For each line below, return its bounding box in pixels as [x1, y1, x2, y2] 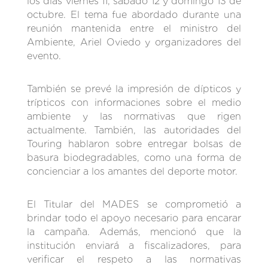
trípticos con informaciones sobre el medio [26, 96, 242, 108]
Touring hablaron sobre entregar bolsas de [26, 138, 242, 150]
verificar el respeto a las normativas [26, 253, 242, 265]
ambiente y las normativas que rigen [26, 110, 242, 122]
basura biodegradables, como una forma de [26, 151, 242, 163]
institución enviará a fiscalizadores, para [26, 239, 242, 251]
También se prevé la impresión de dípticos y [26, 83, 242, 95]
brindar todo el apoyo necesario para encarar [26, 212, 242, 224]
